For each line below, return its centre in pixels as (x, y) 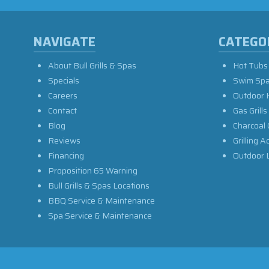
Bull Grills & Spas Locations (99, 185)
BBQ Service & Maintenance (101, 200)
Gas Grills (250, 110)
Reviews (64, 140)
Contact (62, 110)
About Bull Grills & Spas (92, 65)
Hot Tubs (250, 65)
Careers (63, 95)
